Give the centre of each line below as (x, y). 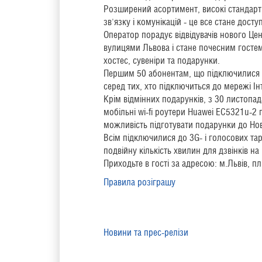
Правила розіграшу (139, 182)
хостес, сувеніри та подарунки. (162, 61)
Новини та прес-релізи (146, 233)
